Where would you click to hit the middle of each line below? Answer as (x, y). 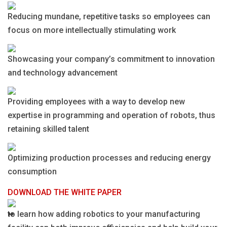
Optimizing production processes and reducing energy (109, 158)
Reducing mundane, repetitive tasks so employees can (109, 16)
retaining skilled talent (48, 129)
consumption (32, 171)
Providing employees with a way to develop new (96, 101)
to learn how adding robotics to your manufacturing (104, 214)
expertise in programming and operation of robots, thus (111, 115)
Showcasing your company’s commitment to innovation (111, 59)
